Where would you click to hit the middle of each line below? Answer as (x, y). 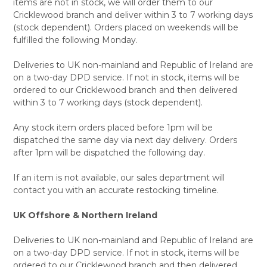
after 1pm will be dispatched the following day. (109, 153)
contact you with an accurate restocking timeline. (116, 190)
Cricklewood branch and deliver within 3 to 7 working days (133, 15)
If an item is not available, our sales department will (119, 178)
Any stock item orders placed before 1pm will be (113, 128)
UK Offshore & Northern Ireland (85, 215)
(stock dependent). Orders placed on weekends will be (125, 28)
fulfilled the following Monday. (75, 40)
